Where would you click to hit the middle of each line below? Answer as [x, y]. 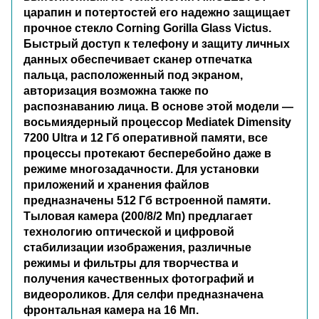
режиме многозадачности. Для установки [141, 169]
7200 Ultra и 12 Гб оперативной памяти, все [146, 137]
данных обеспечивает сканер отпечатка [138, 59]
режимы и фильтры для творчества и [131, 263]
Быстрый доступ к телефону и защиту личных [157, 43]
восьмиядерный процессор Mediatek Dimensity [157, 122]
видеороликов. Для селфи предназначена [143, 294]
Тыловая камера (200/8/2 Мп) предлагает [138, 216]
